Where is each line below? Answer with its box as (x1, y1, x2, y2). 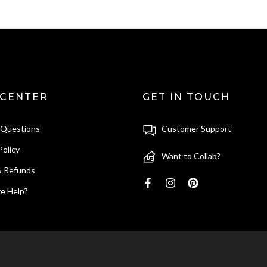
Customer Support (162, 123, 231, 134)
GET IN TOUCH (142, 91, 230, 103)
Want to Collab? (162, 150, 221, 161)
